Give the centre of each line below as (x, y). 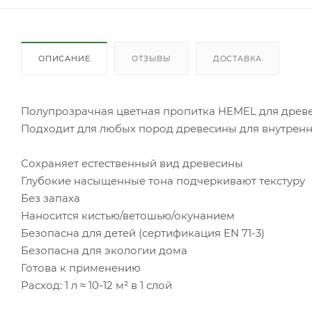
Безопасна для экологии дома (104, 250)
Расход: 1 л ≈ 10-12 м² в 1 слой (96, 285)
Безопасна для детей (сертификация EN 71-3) (143, 233)
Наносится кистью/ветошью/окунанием (128, 215)
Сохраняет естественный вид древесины (132, 163)
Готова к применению (81, 267)
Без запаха (50, 198)
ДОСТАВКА (237, 58)
